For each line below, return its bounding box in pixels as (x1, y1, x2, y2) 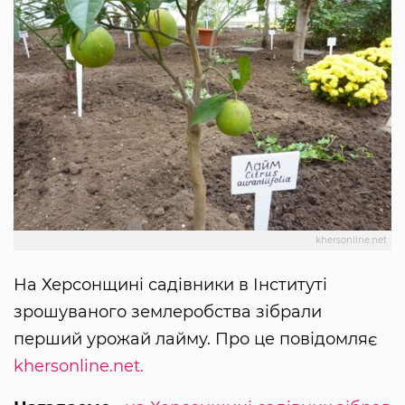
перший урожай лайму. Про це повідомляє (14, 328, 377, 349)
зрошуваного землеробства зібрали (14, 301, 322, 322)
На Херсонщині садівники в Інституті (14, 274, 327, 295)
